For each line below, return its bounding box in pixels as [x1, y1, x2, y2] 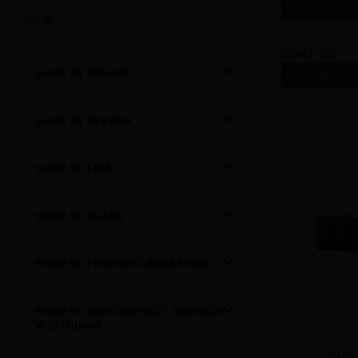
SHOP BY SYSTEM [34, 114, 132, 127]
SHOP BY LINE [34, 162, 111, 174]
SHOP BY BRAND [34, 67, 127, 79]
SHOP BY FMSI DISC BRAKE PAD [34, 257, 209, 269]
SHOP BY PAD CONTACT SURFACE [34, 304, 223, 317]
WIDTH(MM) [34, 319, 101, 332]
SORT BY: [280, 46, 336, 62]
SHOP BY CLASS [34, 209, 123, 222]
